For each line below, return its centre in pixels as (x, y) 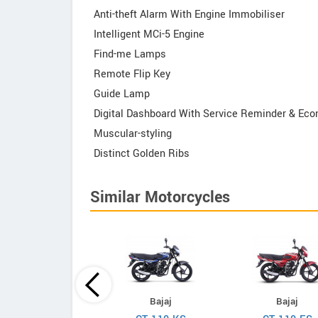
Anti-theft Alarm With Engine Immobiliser (189, 15)
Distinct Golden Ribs (142, 154)
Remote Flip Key (132, 74)
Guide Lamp (122, 94)
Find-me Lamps (130, 54)
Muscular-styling (133, 134)
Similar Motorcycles (160, 197)
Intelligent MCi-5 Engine (149, 34)
